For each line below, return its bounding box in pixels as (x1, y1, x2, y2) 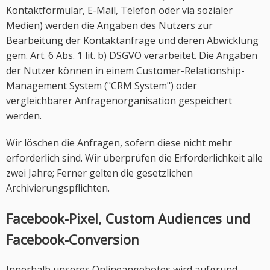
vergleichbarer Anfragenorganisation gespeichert (6, 94, 232, 107)
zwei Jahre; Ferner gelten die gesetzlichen (6, 166, 193, 180)
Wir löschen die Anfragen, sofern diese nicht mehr (6, 136, 232, 149)
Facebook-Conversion (6, 230, 139, 248)
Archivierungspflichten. (6, 181, 110, 195)
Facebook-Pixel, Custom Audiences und (6, 209, 250, 227)
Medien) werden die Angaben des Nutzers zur (6, 19, 213, 32)
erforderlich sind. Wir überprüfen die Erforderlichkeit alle (6, 151, 263, 165)
